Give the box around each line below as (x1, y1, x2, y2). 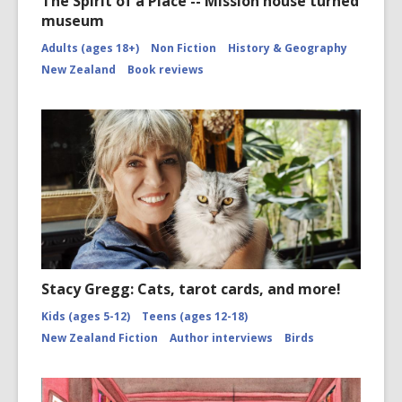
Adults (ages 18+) (41, 40, 139, 57)
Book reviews (127, 62, 204, 78)
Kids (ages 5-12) (41, 309, 130, 325)
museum (41, 11, 104, 31)
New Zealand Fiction (41, 330, 158, 346)
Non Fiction (151, 40, 216, 57)
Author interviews (170, 330, 273, 346)
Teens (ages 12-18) (142, 309, 248, 325)
